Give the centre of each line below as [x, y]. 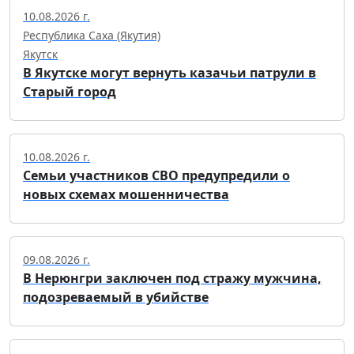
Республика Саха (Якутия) [92, 35]
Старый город [70, 91]
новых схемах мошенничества [126, 194]
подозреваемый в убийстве [116, 297]
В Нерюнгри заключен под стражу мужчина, [172, 278]
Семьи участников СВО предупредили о [156, 175]
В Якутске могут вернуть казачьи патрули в [169, 72]
